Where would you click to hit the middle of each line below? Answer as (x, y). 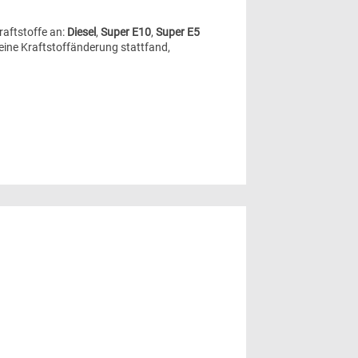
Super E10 (126, 32)
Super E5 (178, 32)
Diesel (82, 32)
